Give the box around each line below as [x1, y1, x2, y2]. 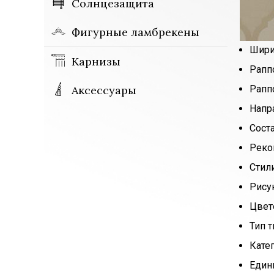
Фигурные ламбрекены [72, 25, 199, 39]
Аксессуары [72, 83, 136, 97]
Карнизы [72, 54, 120, 68]
